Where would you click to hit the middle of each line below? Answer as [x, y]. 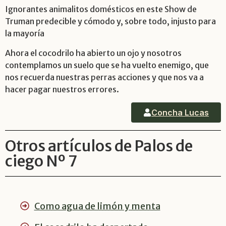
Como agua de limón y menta [97, 206]
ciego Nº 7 [41, 161]
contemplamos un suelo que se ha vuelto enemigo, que [107, 65]
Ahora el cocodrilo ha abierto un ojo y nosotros [93, 53]
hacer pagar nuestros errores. [62, 89]
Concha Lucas [180, 112]
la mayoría [25, 34]
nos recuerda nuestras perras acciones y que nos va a [104, 77]
